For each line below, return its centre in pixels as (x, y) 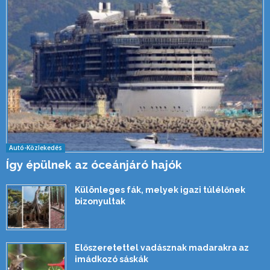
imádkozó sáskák (111, 259)
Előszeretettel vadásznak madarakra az (162, 247)
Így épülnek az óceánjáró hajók (94, 164)
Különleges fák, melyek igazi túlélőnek (160, 190)
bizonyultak (100, 201)
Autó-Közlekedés (36, 147)
